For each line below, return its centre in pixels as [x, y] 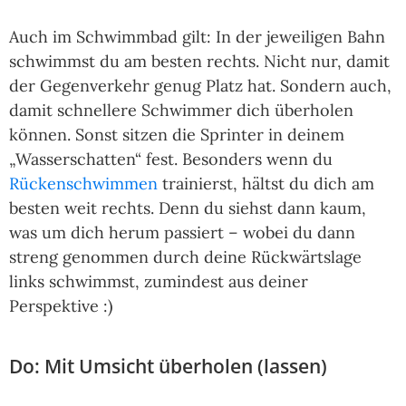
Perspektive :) [61, 306]
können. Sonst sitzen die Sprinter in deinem [177, 135]
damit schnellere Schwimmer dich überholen [181, 111]
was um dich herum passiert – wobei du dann [182, 233]
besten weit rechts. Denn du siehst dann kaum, [188, 208]
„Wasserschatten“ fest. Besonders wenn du [171, 159]
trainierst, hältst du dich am [266, 184]
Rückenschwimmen [83, 184]
